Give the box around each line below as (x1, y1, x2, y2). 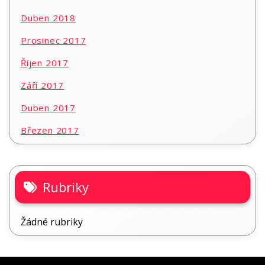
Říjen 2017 (21, 57, 69, 69)
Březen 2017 (21, 124, 79, 137)
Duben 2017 (21, 102, 76, 114)
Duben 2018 (21, 12, 76, 24)
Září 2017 (21, 79, 64, 92)
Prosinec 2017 (21, 34, 86, 47)
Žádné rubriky (21, 215, 83, 229)
